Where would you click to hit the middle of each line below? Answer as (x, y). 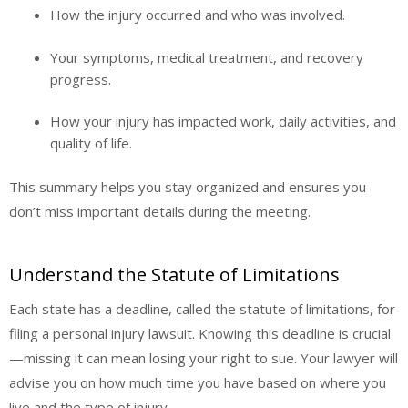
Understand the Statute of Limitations (174, 275)
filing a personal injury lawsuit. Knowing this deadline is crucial (200, 334)
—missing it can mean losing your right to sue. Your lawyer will (204, 358)
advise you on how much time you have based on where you (198, 383)
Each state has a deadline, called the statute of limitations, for (202, 309)
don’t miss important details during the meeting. (160, 211)
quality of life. (91, 143)
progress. (81, 79)
